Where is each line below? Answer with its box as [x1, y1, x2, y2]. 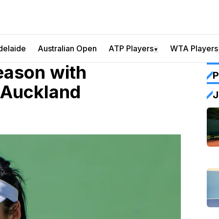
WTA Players [170, 44, 218, 53]
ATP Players [109, 44, 153, 53]
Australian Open [38, 44, 97, 53]
